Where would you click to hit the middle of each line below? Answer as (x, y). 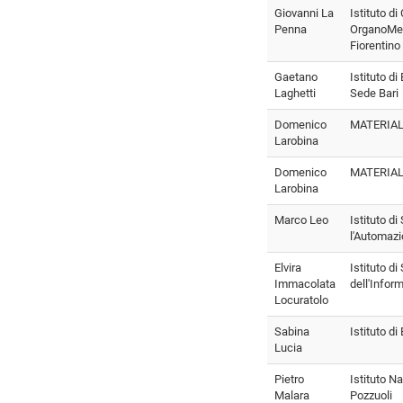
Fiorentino (375, 45)
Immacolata (305, 283)
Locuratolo (301, 300)
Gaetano (296, 76)
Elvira (288, 267)
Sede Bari (374, 93)
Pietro (289, 379)
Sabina (292, 331)
